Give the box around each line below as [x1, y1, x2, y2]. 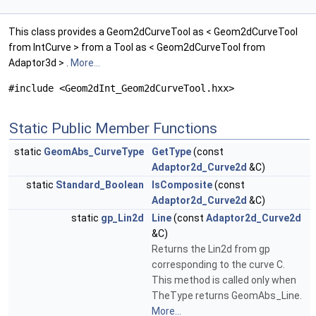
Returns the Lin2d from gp [152, 243, 270, 255]
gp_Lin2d [101, 212, 144, 224]
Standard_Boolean [56, 179, 144, 191]
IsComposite [152, 179, 212, 191]
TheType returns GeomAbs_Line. [152, 290, 302, 302]
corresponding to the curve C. [152, 259, 285, 271]
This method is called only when [152, 274, 296, 286]
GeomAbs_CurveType [44, 146, 144, 158]
